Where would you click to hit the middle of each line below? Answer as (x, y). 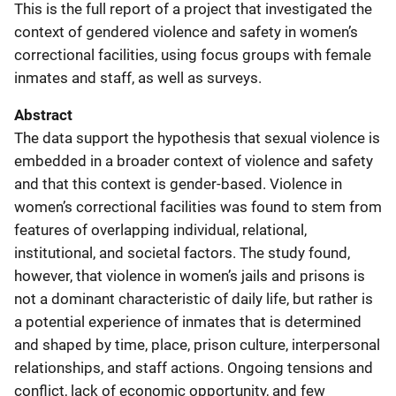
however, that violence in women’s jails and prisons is (190, 276)
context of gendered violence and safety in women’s (186, 32)
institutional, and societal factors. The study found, (182, 253)
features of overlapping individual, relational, (160, 230)
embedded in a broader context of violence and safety (194, 161)
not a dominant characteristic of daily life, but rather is (194, 299)
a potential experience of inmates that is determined (188, 322)
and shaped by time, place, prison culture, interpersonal (197, 345)
